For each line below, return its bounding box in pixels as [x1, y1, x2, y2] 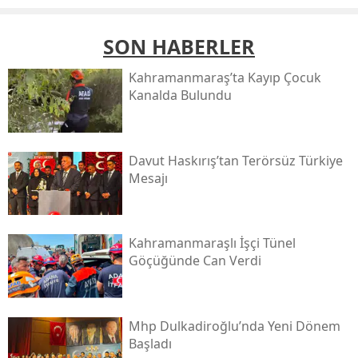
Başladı [128, 335, 172, 353]
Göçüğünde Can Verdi [128, 252, 261, 270]
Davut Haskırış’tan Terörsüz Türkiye [128, 151, 343, 169]
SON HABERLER [103, 33, 255, 61]
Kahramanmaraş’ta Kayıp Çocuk [128, 69, 321, 87]
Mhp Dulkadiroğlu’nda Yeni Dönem [128, 317, 340, 336]
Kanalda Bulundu [128, 86, 232, 105]
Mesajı [128, 169, 168, 187]
